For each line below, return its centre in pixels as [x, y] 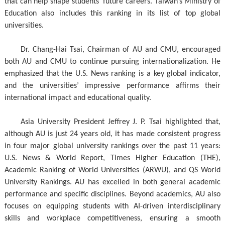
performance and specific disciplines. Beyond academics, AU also [113, 195]
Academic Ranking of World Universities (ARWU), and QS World [113, 171]
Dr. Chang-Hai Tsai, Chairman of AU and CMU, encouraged [121, 50]
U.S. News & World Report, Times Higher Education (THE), [113, 158]
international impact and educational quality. [78, 98]
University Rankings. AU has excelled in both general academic [113, 183]
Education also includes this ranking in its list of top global [113, 14]
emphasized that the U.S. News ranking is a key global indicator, [113, 74]
